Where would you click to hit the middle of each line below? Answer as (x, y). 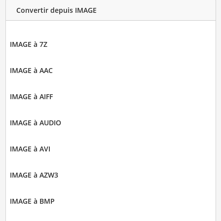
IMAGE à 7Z (28, 44)
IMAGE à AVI (30, 149)
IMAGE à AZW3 (34, 175)
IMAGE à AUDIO (35, 123)
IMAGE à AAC (31, 71)
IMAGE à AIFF (31, 97)
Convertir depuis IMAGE (56, 10)
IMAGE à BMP (32, 201)
